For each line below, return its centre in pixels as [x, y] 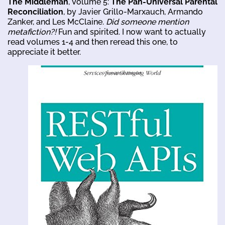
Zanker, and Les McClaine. [57, 22]
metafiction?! [32, 32]
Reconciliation [35, 12]
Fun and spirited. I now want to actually [131, 32]
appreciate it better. [44, 52]
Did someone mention [147, 22]
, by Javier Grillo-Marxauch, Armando [133, 12]
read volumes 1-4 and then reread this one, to [93, 42]
